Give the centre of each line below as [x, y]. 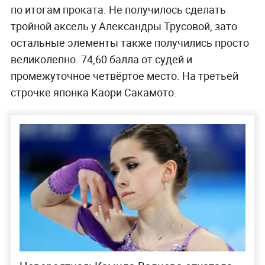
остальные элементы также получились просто [130, 42]
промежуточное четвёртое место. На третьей [124, 75]
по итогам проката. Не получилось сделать [118, 9]
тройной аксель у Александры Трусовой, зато [124, 26]
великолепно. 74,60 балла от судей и [101, 59]
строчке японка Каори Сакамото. [93, 92]
